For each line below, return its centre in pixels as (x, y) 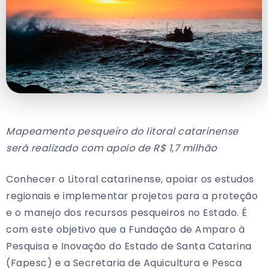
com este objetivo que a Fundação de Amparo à (125, 230)
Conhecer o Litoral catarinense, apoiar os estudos (130, 179)
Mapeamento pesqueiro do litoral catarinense (122, 132)
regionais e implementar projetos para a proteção (132, 196)
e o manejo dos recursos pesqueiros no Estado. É (127, 213)
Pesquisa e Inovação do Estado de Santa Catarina (129, 246)
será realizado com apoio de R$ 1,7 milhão (112, 148)
